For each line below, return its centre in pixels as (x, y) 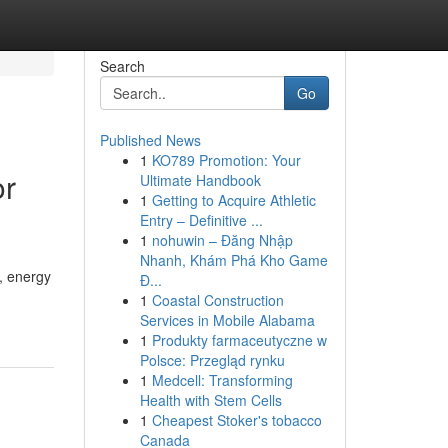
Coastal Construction (217, 300)
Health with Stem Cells (210, 400)
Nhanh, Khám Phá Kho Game (233, 260)
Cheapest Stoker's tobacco (236, 420)
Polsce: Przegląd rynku (212, 360)
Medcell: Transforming (222, 380)
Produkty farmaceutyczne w (239, 340)
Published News (150, 140)
